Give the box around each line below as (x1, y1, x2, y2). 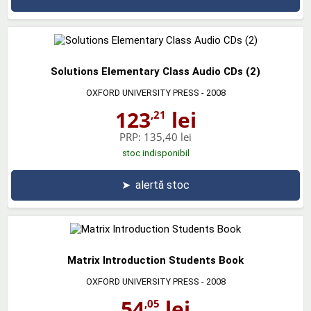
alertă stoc (135, 178, 190, 192)
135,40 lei (144, 129, 192, 144)
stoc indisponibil (121, 147, 190, 158)
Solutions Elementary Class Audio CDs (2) (51, 65, 260, 78)
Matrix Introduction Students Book (67, 253, 244, 267)
